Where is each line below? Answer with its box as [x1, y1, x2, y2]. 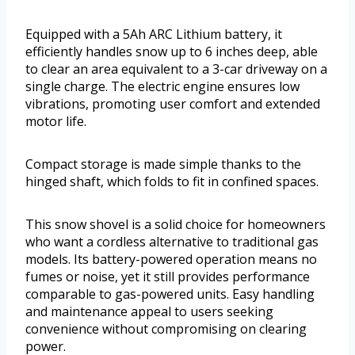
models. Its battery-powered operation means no [25, 250, 317, 269]
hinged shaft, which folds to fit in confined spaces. [25, 173, 319, 191]
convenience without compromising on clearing [25, 320, 307, 338]
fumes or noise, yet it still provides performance [25, 268, 310, 286]
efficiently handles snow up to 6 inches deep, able [25, 43, 318, 61]
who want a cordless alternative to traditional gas [25, 233, 319, 251]
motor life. [25, 113, 86, 131]
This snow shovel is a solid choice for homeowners [25, 216, 326, 234]
